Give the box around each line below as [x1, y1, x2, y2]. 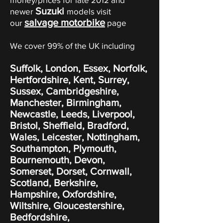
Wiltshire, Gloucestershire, [10, 200, 124, 211]
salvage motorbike [24, 17, 105, 28]
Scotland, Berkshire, [10, 177, 98, 188]
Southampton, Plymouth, [10, 143, 116, 154]
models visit [67, 6, 111, 16]
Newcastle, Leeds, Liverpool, [10, 109, 135, 119]
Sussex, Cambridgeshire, [10, 86, 119, 97]
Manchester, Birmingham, [10, 97, 121, 108]
